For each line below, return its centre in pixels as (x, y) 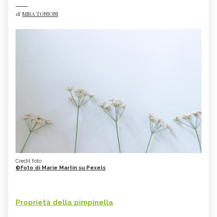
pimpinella (94, 202)
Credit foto (29, 161)
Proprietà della (45, 202)
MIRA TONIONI (40, 14)
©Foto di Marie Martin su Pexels (61, 168)
